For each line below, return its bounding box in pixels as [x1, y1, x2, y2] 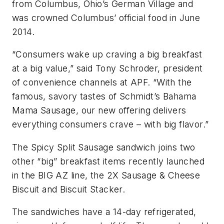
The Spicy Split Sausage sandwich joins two [12, 141, 195, 152]
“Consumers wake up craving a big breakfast [12, 49, 202, 60]
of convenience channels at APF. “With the [12, 77, 192, 88]
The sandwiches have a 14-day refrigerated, [12, 206, 196, 217]
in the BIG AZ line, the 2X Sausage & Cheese [12, 169, 200, 180]
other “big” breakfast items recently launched [12, 155, 204, 166]
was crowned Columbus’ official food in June [12, 12, 200, 23]
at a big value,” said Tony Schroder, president [12, 63, 203, 74]
